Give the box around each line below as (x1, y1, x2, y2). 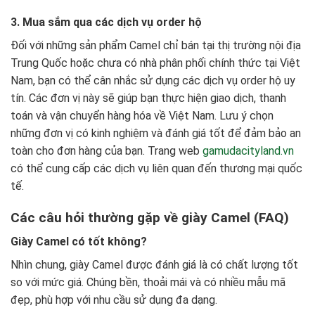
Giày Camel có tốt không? (11, 235, 147, 249)
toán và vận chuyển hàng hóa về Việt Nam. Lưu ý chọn (11, 108, 274, 122)
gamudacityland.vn (202, 143, 294, 157)
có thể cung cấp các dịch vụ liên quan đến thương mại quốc (11, 161, 302, 175)
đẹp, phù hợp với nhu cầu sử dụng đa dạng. (11, 293, 217, 307)
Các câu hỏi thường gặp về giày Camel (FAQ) (11, 209, 289, 226)
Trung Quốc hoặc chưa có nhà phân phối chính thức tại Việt (11, 56, 300, 70)
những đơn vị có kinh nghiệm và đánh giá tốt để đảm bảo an (11, 126, 301, 140)
